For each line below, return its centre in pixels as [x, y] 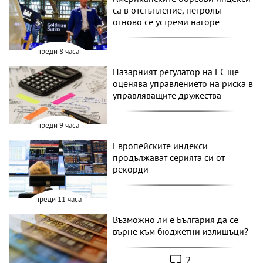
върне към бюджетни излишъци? [181, 231]
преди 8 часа [58, 52]
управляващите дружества [167, 95]
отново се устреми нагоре [166, 21]
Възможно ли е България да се [176, 219]
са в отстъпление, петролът [168, 10]
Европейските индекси [161, 146]
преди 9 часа [58, 126]
